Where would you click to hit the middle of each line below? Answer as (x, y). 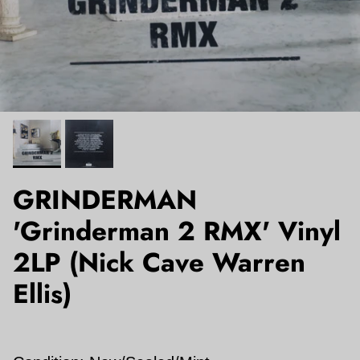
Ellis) (42, 293)
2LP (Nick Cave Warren (159, 262)
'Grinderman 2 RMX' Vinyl (177, 231)
